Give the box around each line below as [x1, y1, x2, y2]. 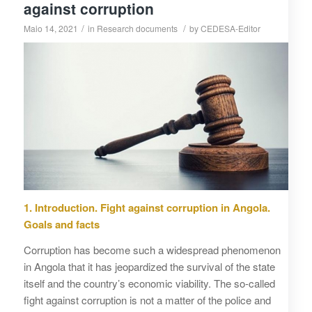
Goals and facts [23, 216, 100, 232]
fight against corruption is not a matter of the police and [23, 292, 271, 307]
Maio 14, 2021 [23, 22, 78, 35]
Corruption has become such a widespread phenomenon [23, 242, 281, 257]
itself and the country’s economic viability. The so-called [23, 275, 275, 290]
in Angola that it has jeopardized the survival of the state [23, 258, 275, 274]
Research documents [96, 22, 178, 35]
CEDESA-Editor [200, 22, 260, 35]
